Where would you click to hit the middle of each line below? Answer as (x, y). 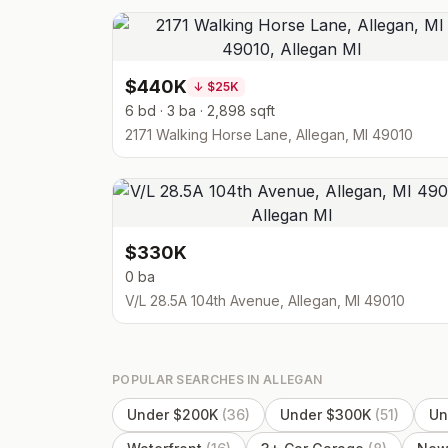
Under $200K (172, 414)
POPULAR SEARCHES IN (188, 379)
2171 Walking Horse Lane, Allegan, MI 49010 (269, 134)
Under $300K (325, 414)
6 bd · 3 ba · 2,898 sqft (200, 110)
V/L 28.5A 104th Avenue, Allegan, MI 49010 (265, 300)
